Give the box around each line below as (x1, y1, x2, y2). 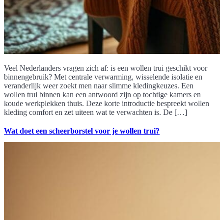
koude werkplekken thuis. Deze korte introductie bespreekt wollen (4, 99, 209, 108)
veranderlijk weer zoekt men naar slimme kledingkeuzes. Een (4, 81, 193, 90)
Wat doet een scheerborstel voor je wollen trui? (4, 126, 160, 135)
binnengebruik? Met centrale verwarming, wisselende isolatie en (4, 72, 202, 81)
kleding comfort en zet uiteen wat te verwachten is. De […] (4, 108, 187, 116)
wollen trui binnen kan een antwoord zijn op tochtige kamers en (4, 90, 201, 99)
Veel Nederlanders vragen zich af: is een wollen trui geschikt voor (4, 63, 207, 72)
